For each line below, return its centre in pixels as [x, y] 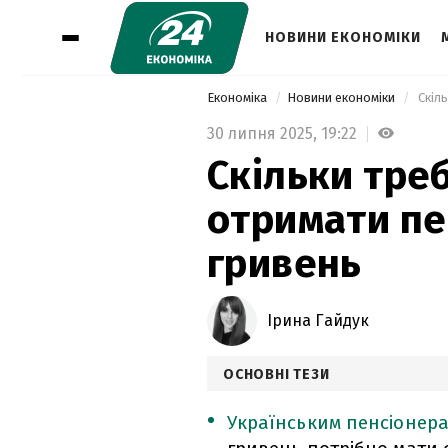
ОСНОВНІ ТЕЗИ [276, 374]
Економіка [238, 97]
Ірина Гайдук [318, 320]
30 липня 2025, [264, 133]
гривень [284, 263]
